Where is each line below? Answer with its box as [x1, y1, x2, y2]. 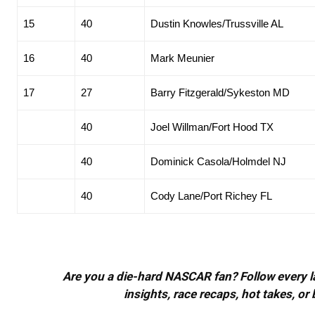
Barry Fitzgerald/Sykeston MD [150, 86, 290, 99]
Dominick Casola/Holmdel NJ [150, 155, 286, 168]
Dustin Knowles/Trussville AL [150, 18, 283, 30]
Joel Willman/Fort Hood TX [150, 121, 274, 134]
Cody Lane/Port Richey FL [150, 190, 272, 202]
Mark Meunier [150, 52, 214, 65]
